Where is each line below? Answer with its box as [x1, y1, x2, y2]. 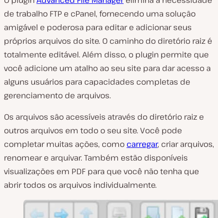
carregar [127, 138, 158, 149]
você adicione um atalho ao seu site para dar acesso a [4, 62, 211, 73]
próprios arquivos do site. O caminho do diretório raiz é [4, 35, 212, 46]
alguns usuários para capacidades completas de [4, 76, 190, 87]
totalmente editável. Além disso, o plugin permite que [4, 49, 209, 60]
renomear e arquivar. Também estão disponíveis [4, 152, 188, 163]
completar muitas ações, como [4, 138, 127, 149]
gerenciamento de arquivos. [4, 90, 111, 101]
